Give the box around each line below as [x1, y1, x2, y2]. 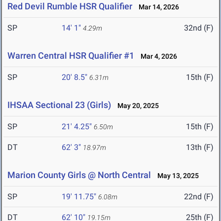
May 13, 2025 [153, 172, 199, 180]
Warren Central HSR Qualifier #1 [7, 50, 134, 61]
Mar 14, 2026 [134, 3, 179, 11]
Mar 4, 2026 [136, 52, 177, 61]
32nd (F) [184, 23, 214, 33]
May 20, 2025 [113, 102, 159, 110]
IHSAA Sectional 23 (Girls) [7, 100, 111, 110]
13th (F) [186, 143, 214, 152]
